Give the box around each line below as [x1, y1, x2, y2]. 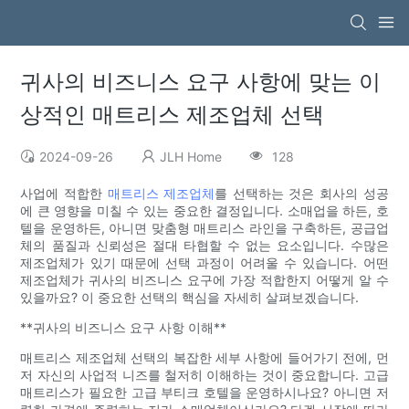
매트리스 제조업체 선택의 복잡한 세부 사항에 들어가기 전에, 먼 [20, 350, 389, 366]
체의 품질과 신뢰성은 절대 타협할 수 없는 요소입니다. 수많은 [20, 237, 389, 254]
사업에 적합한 [20, 185, 108, 202]
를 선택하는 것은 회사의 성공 [215, 185, 389, 202]
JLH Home [160, 149, 223, 165]
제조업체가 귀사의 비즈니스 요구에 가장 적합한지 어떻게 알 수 [20, 272, 389, 288]
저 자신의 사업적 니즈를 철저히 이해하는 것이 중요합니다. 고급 [20, 367, 389, 383]
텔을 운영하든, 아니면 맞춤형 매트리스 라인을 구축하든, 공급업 [20, 220, 389, 236]
